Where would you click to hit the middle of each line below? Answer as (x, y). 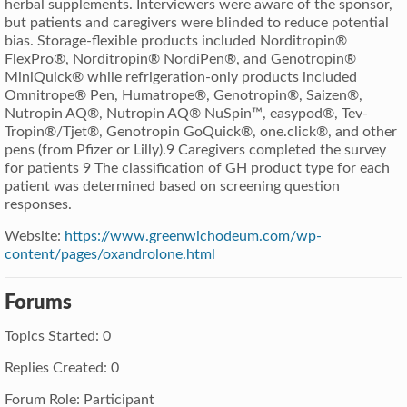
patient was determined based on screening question (172, 186)
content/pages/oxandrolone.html (110, 254)
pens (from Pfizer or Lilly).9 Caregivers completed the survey (195, 149)
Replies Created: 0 (62, 367)
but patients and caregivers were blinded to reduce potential (197, 22)
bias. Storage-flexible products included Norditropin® (176, 40)
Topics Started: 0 (58, 336)
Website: (35, 236)
